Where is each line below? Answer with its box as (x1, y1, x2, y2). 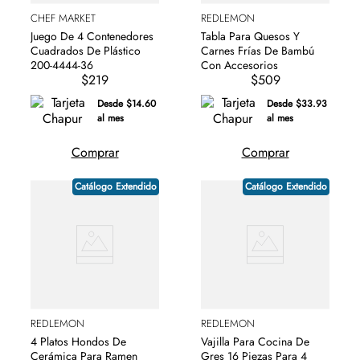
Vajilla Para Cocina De (201, 333, 309, 350)
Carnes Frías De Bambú (201, 42, 314, 59)
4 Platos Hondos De (31, 333, 126, 350)
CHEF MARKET (31, 10, 96, 26)
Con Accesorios (201, 56, 278, 73)
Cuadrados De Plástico (31, 42, 141, 59)
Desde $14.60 (96, 96, 156, 111)
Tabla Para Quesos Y (201, 27, 300, 44)
